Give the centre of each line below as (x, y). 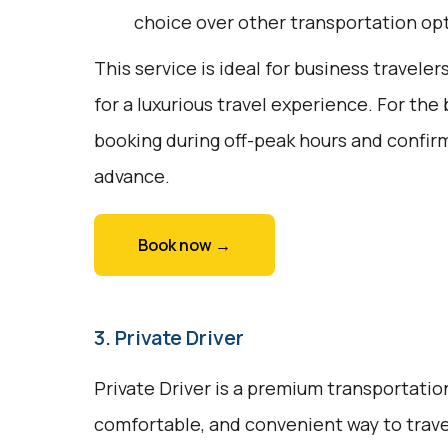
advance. (131, 176)
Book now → (184, 245)
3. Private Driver (168, 337)
